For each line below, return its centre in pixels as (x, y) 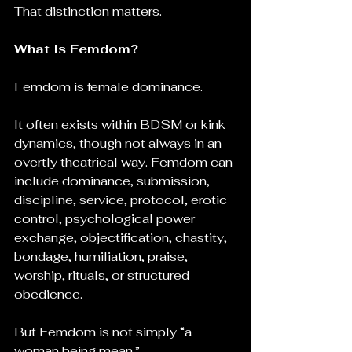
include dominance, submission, (114, 181)
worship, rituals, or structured (103, 275)
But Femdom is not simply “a (104, 332)
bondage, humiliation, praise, (103, 257)
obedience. (48, 294)
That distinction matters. (88, 11)
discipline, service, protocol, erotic (122, 200)
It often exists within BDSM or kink (121, 125)
